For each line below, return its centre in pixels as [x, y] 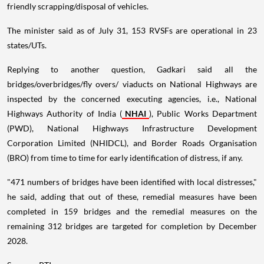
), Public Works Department [203, 113]
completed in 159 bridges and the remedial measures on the [132, 211]
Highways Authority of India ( [65, 113]
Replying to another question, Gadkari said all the [132, 69]
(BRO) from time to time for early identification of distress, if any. [125, 157]
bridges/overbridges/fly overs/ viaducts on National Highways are [132, 84]
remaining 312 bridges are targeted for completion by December [132, 226]
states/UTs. [27, 45]
